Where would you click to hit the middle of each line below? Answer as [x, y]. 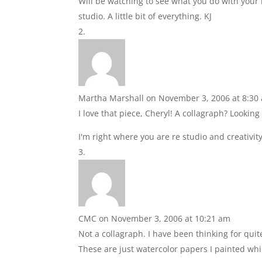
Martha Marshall [111, 98]
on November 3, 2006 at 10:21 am [165, 218]
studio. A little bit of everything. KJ [145, 16]
